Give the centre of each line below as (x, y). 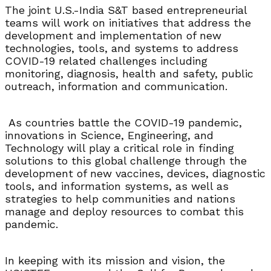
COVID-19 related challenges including (106, 60)
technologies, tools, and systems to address (122, 48)
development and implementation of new (113, 35)
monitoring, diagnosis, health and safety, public (129, 73)
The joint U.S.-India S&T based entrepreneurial (126, 10)
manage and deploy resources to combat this (124, 211)
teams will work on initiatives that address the (128, 22)
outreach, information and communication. (116, 86)
